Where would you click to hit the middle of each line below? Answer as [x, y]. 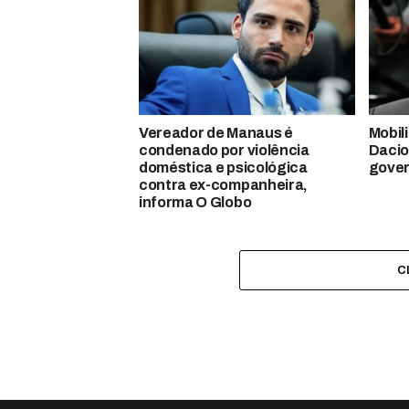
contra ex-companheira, [223, 184]
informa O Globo [195, 202]
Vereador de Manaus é [216, 132]
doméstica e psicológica [223, 167]
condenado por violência [224, 150]
